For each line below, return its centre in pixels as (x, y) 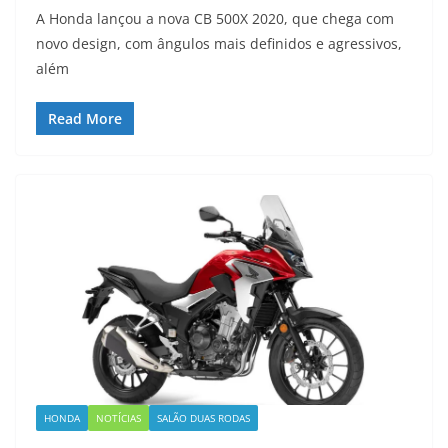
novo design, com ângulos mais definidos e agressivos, (219, 44)
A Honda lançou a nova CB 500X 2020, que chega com (215, 19)
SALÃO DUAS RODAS (203, 417)
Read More (85, 119)
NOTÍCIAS (118, 417)
